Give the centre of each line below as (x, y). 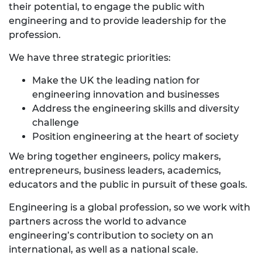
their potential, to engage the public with (107, 7)
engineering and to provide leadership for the (118, 21)
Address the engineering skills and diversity (136, 109)
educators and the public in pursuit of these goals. (128, 185)
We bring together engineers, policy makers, (115, 157)
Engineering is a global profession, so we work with (130, 208)
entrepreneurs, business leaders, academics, (115, 171)
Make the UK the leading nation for (116, 81)
